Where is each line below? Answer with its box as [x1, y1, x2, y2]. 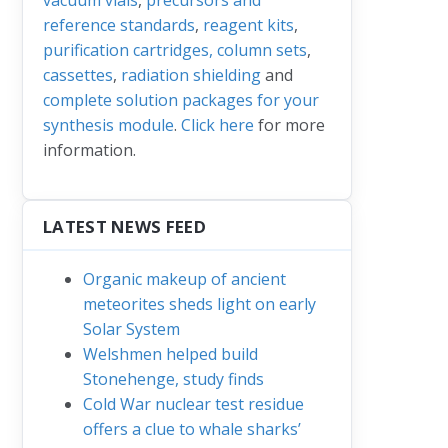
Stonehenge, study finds [83, 367, 264, 390]
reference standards [43, 13, 195, 36]
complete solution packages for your [43, 88, 319, 111]
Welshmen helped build [83, 342, 258, 365]
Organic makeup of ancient [83, 267, 286, 290]
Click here [181, 113, 254, 136]
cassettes [43, 63, 113, 86]
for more [254, 113, 325, 136]
